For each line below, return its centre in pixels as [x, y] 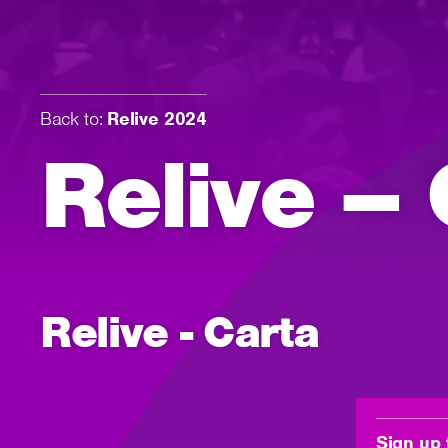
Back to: [71, 119]
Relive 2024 [157, 119]
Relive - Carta [179, 331]
